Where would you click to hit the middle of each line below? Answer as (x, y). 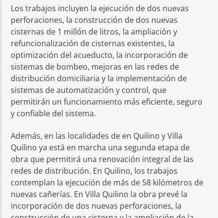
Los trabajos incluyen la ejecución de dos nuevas (100, 8)
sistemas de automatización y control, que (89, 90)
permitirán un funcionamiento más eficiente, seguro (107, 101)
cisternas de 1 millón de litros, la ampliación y (94, 31)
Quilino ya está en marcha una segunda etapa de (100, 148)
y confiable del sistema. (54, 113)
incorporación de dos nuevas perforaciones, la (96, 206)
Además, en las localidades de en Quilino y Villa (97, 136)
